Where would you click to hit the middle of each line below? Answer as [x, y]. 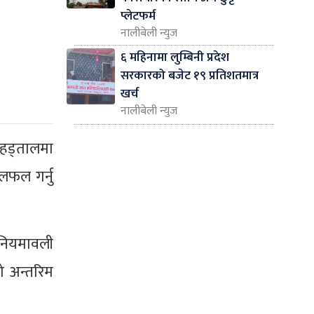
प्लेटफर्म [138, 15]
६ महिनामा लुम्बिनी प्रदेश [175, 57]
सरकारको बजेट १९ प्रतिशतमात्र [189, 75]
